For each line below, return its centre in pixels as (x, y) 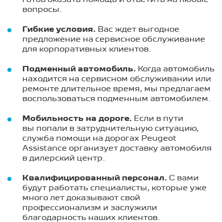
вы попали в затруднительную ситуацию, (111, 129)
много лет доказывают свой (81, 198)
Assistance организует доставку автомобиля (117, 148)
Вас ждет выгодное (138, 29)
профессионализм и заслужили (90, 208)
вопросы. (42, 10)
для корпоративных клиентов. (87, 49)
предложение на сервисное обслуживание (114, 39)
